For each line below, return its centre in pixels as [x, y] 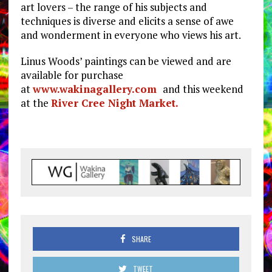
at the [36, 103]
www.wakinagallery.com [97, 89]
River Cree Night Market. [116, 103]
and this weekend [203, 89]
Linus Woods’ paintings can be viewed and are [126, 61]
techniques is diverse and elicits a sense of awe [127, 21]
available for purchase [72, 75]
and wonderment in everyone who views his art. [131, 35]
